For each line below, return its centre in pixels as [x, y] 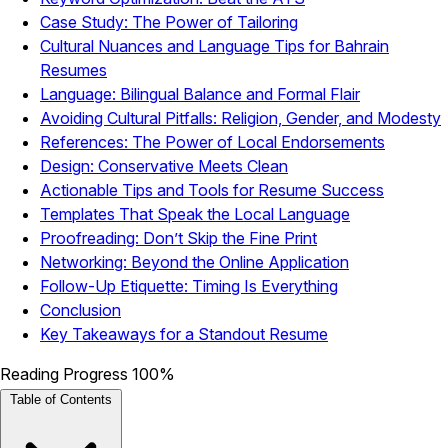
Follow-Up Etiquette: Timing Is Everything [189, 285]
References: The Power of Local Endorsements [212, 141]
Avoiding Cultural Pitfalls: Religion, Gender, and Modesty [240, 117]
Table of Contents [61, 399]
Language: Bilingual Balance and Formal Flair [200, 93]
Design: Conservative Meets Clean [164, 165]
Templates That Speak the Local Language [195, 213]
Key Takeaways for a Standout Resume [184, 333]
